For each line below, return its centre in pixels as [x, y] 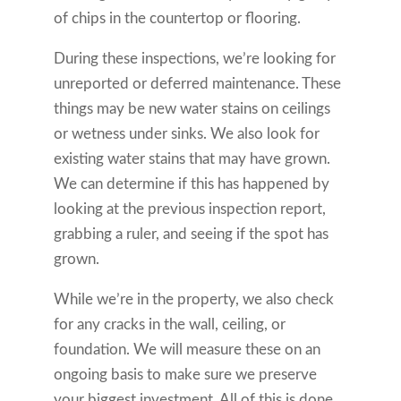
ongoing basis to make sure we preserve [185, 374]
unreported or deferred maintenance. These [197, 83]
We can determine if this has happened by [191, 183]
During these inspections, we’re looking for [194, 58]
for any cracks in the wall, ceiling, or [169, 324]
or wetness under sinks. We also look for [186, 133]
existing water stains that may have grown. [192, 158]
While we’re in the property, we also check [193, 299]
